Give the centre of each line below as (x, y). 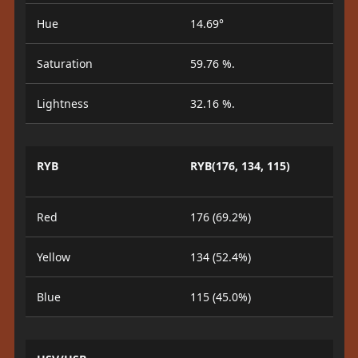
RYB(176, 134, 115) (240, 166)
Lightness (62, 103)
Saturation (64, 64)
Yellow (53, 257)
